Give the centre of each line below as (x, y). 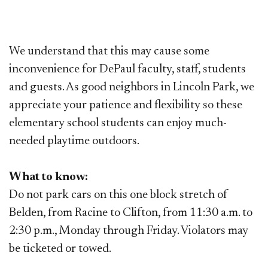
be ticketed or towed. (61, 249)
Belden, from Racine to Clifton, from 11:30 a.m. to (131, 213)
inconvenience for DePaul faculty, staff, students (127, 70)
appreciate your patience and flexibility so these (126, 106)
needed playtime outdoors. (76, 141)
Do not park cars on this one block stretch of (118, 195)
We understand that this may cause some (109, 52)
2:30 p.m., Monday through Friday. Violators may (129, 231)
